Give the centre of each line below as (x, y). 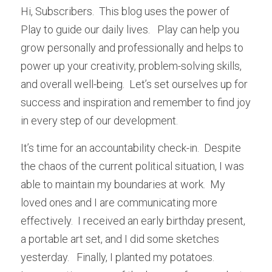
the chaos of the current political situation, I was (132, 166)
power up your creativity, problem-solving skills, (131, 66)
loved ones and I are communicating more (119, 202)
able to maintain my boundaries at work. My (123, 184)
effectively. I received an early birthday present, (133, 221)
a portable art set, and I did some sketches (120, 239)
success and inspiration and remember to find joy (136, 102)
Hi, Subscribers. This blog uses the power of (125, 11)
